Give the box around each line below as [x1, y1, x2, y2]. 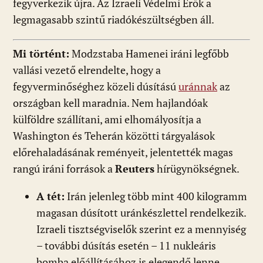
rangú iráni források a [13, 162, 115, 176]
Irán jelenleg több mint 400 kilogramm [65, 190, 247, 204]
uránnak [178, 80, 217, 94]
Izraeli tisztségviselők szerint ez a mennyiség [36, 222, 246, 237]
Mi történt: [13, 47, 69, 61]
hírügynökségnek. [154, 162, 240, 176]
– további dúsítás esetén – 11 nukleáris [36, 239, 216, 253]
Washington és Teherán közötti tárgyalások [13, 129, 215, 143]
